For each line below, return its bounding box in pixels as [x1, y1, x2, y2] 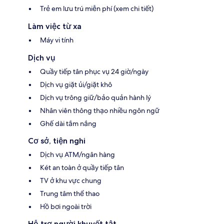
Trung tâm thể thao [40, 189, 99, 198]
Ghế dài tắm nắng [40, 119, 96, 128]
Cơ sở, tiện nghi [28, 136, 85, 146]
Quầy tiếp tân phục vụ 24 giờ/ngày [40, 67, 148, 76]
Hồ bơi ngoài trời [40, 202, 91, 211]
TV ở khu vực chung [40, 176, 101, 185]
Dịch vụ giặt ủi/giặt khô [40, 80, 112, 89]
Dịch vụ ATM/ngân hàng [40, 150, 115, 159]
